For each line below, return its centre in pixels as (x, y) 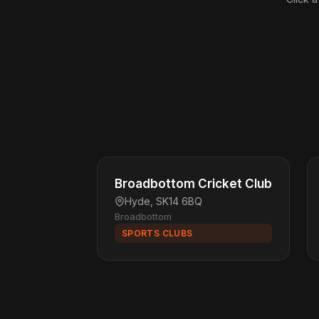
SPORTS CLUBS (157, 233)
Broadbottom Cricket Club (193, 184)
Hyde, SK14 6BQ (163, 201)
